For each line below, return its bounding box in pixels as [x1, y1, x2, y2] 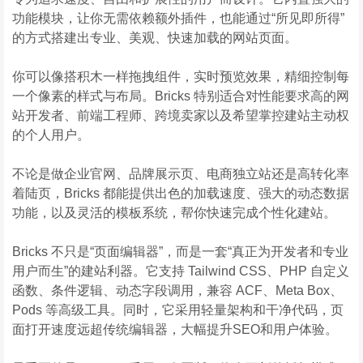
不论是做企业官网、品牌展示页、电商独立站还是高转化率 [12, 166, 349, 181]
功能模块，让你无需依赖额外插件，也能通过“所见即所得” [12, 11, 344, 25]
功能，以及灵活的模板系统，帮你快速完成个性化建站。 [12, 205, 336, 220]
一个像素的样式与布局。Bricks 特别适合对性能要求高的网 [12, 88, 349, 103]
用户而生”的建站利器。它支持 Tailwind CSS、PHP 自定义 [12, 263, 349, 278]
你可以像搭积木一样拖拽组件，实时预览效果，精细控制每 [12, 69, 349, 83]
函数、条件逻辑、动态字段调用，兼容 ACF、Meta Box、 [12, 283, 343, 297]
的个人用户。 [12, 127, 90, 142]
